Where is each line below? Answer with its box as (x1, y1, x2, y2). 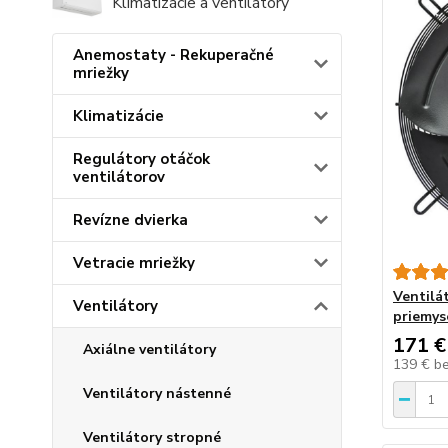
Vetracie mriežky (73, 253, 195, 274)
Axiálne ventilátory (83, 340, 216, 360)
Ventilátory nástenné (83, 384, 231, 404)
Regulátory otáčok (73, 149, 210, 170)
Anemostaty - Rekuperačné (73, 45, 274, 66)
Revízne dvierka (73, 210, 188, 231)
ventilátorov (73, 167, 165, 188)
